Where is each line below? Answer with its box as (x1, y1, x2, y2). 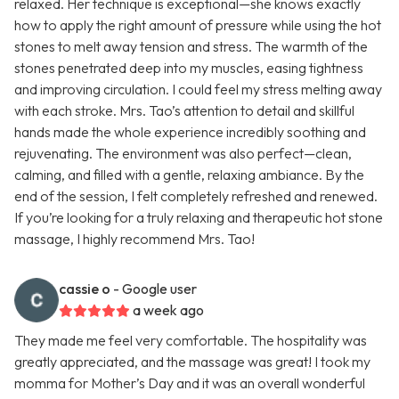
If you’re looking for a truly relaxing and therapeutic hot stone (14, 208, 383, 227)
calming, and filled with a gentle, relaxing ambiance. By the (14, 166, 364, 184)
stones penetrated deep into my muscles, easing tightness (14, 59, 363, 77)
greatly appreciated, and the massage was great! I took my (14, 353, 370, 371)
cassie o (59, 280, 110, 298)
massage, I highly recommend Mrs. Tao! (14, 230, 255, 248)
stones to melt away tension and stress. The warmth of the (14, 37, 368, 56)
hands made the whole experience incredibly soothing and (14, 123, 366, 142)
